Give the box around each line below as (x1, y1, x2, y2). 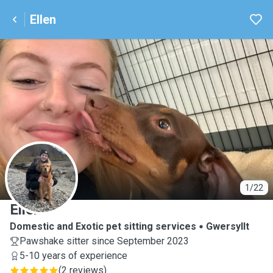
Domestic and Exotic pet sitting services (10, 221, 196, 232)
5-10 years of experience (19, 250, 127, 261)
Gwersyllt (206, 221, 249, 232)
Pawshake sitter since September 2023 (19, 235, 189, 247)
